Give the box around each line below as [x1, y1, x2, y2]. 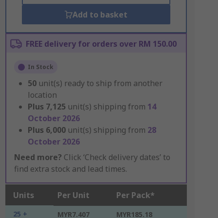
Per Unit [57, 190, 90, 200]
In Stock [27, 63, 54, 71]
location [27, 90, 57, 100]
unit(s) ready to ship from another [38, 78, 163, 89]
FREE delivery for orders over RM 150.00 [25, 38, 177, 49]
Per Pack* [116, 190, 155, 200]
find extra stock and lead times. [14, 163, 127, 174]
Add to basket [72, 9, 127, 20]
